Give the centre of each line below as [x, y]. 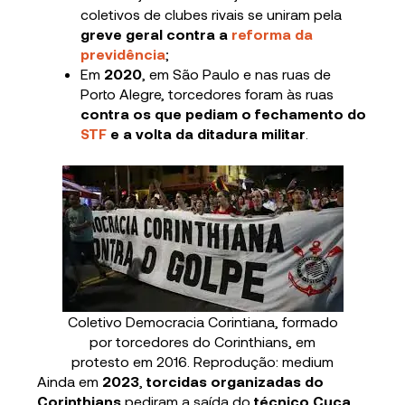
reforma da [273, 34]
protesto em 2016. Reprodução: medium [202, 362]
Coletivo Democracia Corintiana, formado [202, 322]
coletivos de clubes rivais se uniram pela [212, 14]
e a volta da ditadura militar [207, 134]
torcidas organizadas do [235, 381]
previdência [123, 54]
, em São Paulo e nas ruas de [237, 74]
